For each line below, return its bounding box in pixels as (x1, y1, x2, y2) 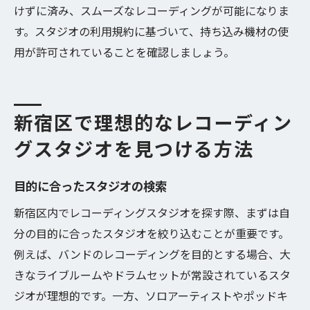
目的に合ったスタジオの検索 (14, 177, 167, 194)
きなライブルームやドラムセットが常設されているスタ (14, 266, 291, 283)
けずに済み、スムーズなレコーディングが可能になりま (14, 2, 289, 19)
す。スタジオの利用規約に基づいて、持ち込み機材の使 (14, 23, 289, 39)
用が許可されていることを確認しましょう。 (14, 44, 235, 60)
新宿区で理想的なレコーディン (14, 113, 293, 134)
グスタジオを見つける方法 (14, 140, 255, 160)
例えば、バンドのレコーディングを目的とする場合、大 (14, 246, 291, 262)
